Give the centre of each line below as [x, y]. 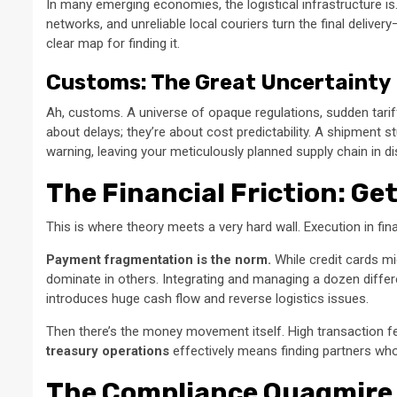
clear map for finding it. [113, 44]
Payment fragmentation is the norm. [159, 260]
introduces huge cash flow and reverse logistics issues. [207, 299]
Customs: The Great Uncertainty [218, 83]
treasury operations [108, 351]
